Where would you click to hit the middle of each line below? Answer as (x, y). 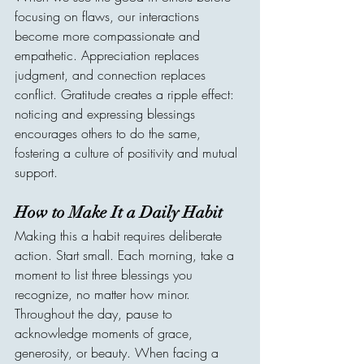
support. (36, 172)
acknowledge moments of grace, (106, 333)
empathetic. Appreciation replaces (109, 55)
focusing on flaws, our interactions (109, 16)
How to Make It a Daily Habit (119, 212)
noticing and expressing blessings (107, 114)
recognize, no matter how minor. (104, 294)
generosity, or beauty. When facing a (119, 353)
